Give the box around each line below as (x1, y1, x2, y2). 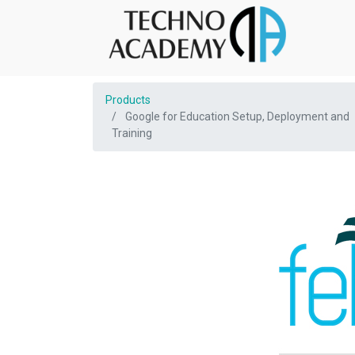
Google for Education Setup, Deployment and (125, 110, 349, 123)
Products (105, 94, 151, 106)
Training (112, 127, 152, 139)
